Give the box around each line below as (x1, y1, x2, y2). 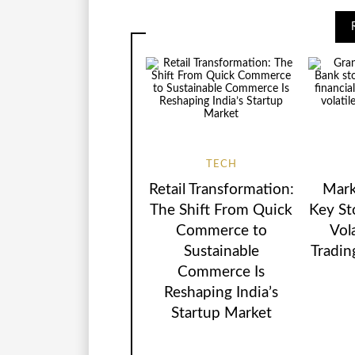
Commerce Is (177, 264, 265, 280)
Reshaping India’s (164, 284, 279, 300)
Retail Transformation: (148, 181, 294, 197)
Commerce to (175, 223, 267, 239)
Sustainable (183, 243, 259, 259)
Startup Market (170, 305, 272, 321)
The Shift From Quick (150, 202, 293, 218)
